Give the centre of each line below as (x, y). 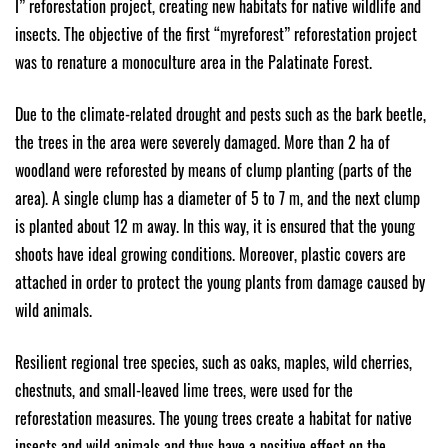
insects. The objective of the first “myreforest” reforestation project (216, 33)
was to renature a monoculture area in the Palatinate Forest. (193, 61)
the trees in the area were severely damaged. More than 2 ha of (202, 141)
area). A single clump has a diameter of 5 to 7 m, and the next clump (217, 197)
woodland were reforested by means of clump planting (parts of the (213, 169)
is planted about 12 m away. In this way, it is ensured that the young (215, 225)
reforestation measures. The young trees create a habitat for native (213, 417)
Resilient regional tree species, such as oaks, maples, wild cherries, (213, 361)
